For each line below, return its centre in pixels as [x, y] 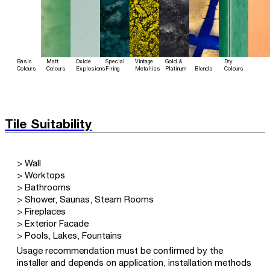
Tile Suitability [48, 125]
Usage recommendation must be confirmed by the [120, 252]
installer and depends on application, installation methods [134, 264]
